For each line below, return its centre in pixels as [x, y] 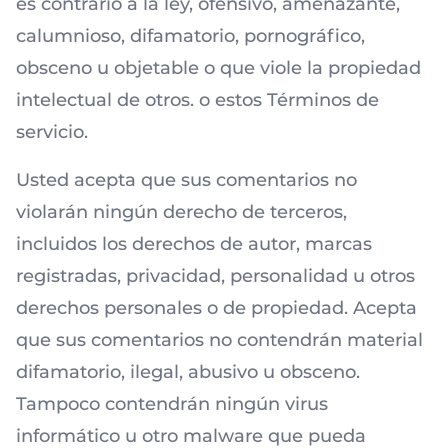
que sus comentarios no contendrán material [219, 340]
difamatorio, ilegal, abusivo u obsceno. [188, 372]
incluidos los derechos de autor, [160, 244]
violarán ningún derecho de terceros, [181, 212]
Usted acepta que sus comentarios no [186, 180]
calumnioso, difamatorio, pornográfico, [190, 36]
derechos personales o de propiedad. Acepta [216, 308]
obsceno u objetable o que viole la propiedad [218, 68]
